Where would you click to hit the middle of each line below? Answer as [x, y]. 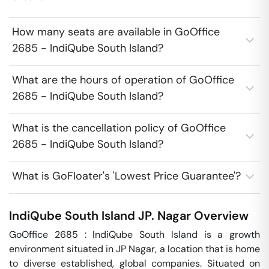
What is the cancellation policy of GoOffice [119, 128]
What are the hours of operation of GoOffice [123, 80]
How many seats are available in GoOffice [116, 32]
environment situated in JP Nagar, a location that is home [134, 249]
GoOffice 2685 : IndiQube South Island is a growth [134, 234]
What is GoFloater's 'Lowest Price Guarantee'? [126, 176]
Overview [220, 216]
